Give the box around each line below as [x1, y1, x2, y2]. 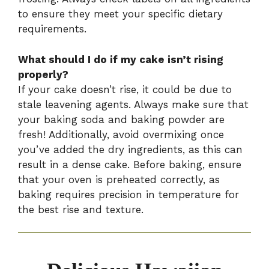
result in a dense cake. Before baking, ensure [18, 158, 241, 171]
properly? [18, 68, 68, 80]
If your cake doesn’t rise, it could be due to [18, 83, 232, 95]
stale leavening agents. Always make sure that [18, 98, 249, 110]
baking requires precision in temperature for [18, 188, 239, 201]
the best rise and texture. [18, 203, 144, 216]
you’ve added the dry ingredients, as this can [18, 143, 243, 156]
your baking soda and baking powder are [18, 113, 225, 125]
